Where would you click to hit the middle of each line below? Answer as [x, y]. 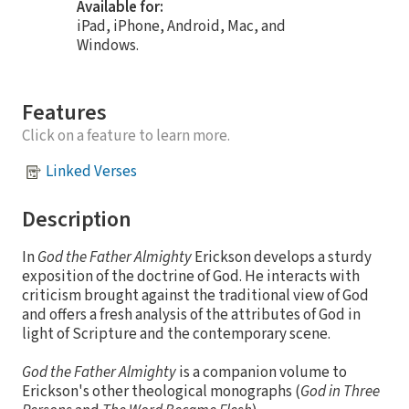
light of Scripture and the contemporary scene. [176, 334]
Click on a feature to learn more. [126, 136]
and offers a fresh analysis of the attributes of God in [191, 315]
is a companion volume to [262, 372]
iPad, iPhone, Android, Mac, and [181, 26]
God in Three [340, 391]
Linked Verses [91, 172]
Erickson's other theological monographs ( [161, 391]
